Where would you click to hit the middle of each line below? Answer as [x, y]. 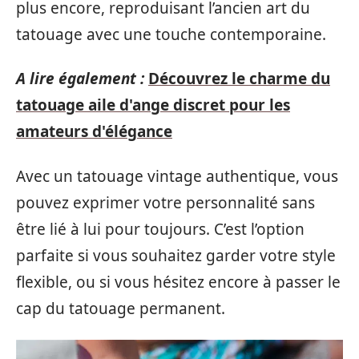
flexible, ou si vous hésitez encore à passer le [178, 282]
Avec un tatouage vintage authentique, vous [177, 176]
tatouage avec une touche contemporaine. [171, 34]
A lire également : [80, 79]
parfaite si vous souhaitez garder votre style [176, 255]
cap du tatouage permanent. [121, 308]
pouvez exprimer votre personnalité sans [165, 202]
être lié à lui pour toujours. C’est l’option [160, 229]
